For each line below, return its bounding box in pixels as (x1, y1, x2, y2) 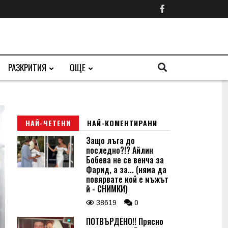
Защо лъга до (86, 134, 135, 147)
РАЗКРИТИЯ (8, 61, 46, 74)
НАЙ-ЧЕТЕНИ (25, 118, 71, 128)
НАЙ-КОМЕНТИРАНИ (87, 118, 157, 128)
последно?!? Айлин (86, 144, 153, 156)
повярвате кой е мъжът (86, 173, 168, 185)
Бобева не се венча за (86, 154, 164, 166)
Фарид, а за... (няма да (86, 163, 166, 176)
